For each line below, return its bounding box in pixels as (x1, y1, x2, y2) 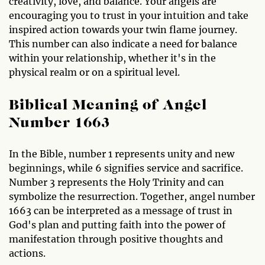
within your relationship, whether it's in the (9, 52, 216, 64)
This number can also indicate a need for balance (9, 38, 237, 50)
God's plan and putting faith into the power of (9, 219, 225, 231)
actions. (9, 247, 46, 259)
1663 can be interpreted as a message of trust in (9, 205, 232, 216)
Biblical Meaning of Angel (9, 99, 207, 113)
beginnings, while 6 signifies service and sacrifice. (9, 162, 243, 174)
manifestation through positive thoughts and (9, 233, 223, 245)
